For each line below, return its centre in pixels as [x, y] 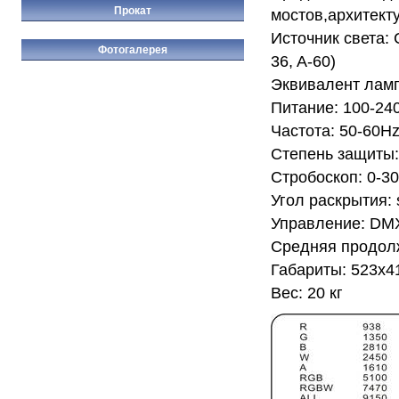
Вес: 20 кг [307, 293]
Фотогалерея [133, 49]
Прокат [133, 10]
